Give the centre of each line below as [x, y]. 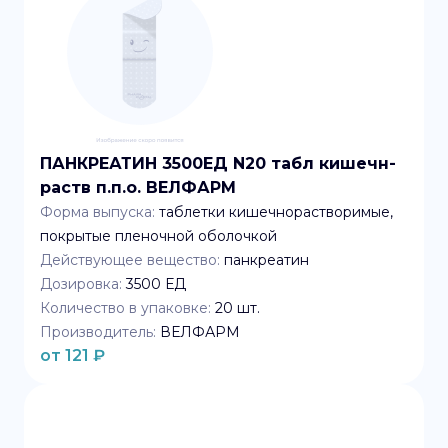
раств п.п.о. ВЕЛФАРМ [138, 187]
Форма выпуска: [97, 212]
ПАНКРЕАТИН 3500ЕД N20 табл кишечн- [218, 163]
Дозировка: [81, 284]
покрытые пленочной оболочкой [158, 236]
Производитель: [98, 332]
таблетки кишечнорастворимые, [276, 212]
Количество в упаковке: [125, 308]
